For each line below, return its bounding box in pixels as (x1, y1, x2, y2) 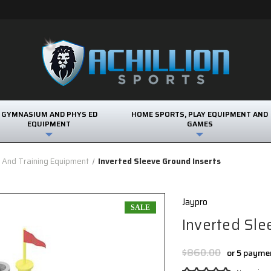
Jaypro (181, 195, 207, 210)
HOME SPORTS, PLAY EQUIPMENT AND (131, 108, 269, 120)
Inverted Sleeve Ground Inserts (98, 155, 221, 168)
